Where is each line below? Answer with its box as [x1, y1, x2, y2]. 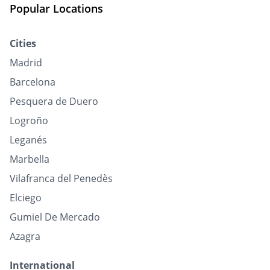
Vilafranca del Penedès [10, 172, 113, 185]
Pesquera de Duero [10, 95, 98, 108]
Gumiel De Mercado [10, 210, 100, 224]
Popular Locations [10, 1, 103, 16]
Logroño [10, 114, 48, 127]
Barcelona [10, 75, 55, 89]
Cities [10, 37, 36, 50]
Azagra [10, 230, 40, 243]
